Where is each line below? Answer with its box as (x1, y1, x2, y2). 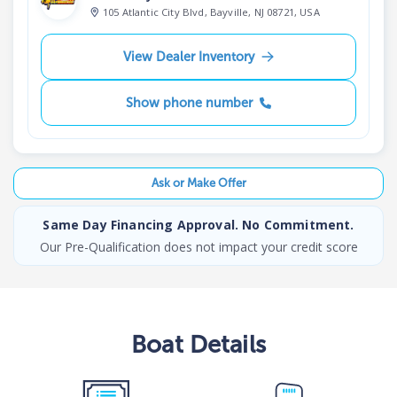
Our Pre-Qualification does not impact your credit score (39, 237, 358, 255)
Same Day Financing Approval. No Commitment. (43, 215, 354, 233)
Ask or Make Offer (151, 176, 246, 191)
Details (183, 329, 266, 359)
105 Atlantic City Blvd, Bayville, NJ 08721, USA (103, 4, 320, 19)
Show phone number (125, 94, 253, 111)
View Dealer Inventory (123, 48, 254, 65)
